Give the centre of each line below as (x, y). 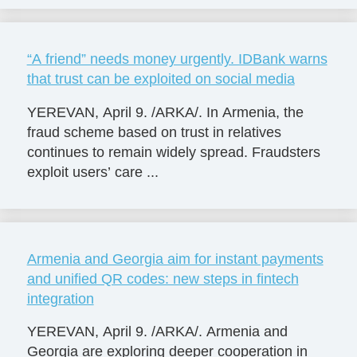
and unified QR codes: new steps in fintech (163, 279)
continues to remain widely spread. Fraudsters (173, 152)
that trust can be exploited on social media (161, 78)
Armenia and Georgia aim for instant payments (175, 259)
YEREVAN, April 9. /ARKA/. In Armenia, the (165, 112)
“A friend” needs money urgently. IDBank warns (177, 59)
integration (60, 298)
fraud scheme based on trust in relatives (154, 132)
